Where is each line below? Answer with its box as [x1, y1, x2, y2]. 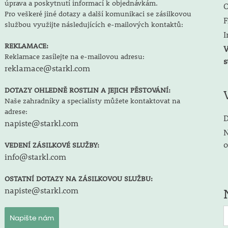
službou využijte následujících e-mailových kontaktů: [4, 20, 183, 29]
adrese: [4, 107, 27, 116]
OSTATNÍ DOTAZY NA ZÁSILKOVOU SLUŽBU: [4, 174, 153, 183]
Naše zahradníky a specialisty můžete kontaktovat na [4, 96, 180, 105]
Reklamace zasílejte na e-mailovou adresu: [4, 52, 145, 61]
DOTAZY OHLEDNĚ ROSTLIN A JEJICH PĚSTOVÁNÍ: [4, 85, 170, 95]
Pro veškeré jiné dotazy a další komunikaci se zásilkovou [4, 9, 191, 18]
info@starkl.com [4, 151, 66, 162]
